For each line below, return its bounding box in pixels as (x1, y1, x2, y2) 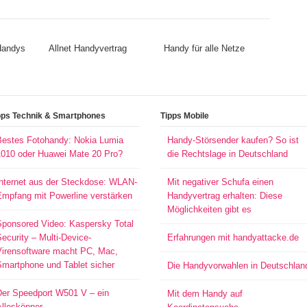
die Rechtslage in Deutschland (167, 149, 288, 159)
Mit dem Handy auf (167, 288, 243, 299)
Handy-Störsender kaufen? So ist (167, 135, 299, 145)
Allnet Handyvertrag (48, 43, 127, 53)
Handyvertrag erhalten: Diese (167, 191, 282, 201)
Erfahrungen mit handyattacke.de (167, 232, 299, 243)
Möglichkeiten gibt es (167, 204, 251, 214)
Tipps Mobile (160, 111, 209, 121)
